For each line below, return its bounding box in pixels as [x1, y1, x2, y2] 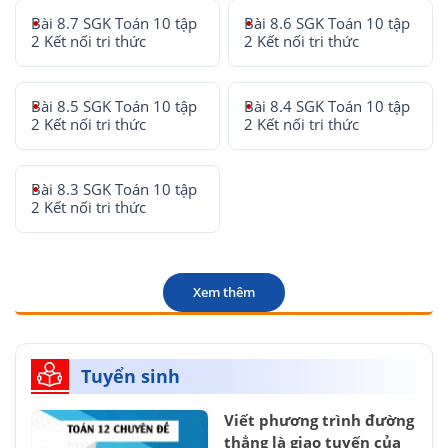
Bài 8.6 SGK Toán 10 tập [244, 14, 411, 34]
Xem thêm [193, 283, 255, 302]
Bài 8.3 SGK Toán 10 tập [31, 180, 197, 200]
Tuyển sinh [81, 364, 180, 389]
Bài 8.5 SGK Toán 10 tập [31, 97, 197, 117]
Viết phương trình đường [224, 410, 414, 431]
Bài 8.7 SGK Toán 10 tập [31, 14, 197, 34]
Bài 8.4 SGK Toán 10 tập [244, 97, 411, 117]
